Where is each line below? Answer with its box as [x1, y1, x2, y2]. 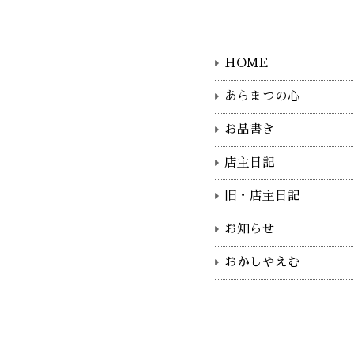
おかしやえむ [224, 255, 300, 269]
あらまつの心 [224, 89, 300, 103]
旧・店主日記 [224, 189, 300, 202]
